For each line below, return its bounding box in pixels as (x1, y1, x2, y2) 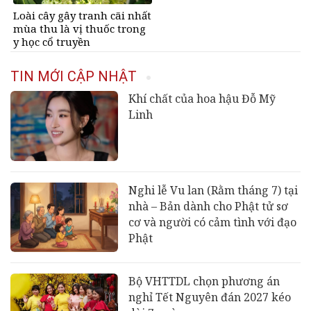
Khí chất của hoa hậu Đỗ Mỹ (128, 91, 276, 107)
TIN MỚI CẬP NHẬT (10, 68, 137, 85)
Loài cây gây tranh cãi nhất (13, 8, 151, 22)
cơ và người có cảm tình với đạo (128, 214, 296, 230)
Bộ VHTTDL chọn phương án (128, 274, 280, 289)
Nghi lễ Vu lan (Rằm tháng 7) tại (128, 182, 298, 198)
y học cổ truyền (13, 34, 90, 49)
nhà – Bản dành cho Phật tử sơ (128, 198, 288, 214)
